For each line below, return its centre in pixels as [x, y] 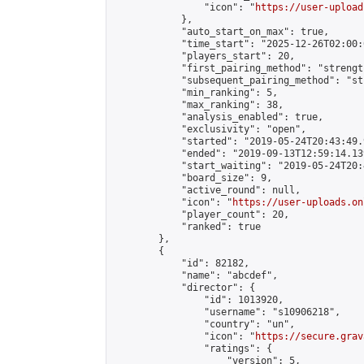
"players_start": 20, [204, 56]
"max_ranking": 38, [198, 105]
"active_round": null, [207, 190]
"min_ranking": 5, [195, 93]
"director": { [184, 288]
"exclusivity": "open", [210, 129]
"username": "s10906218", [227, 312]
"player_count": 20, [201, 214]
